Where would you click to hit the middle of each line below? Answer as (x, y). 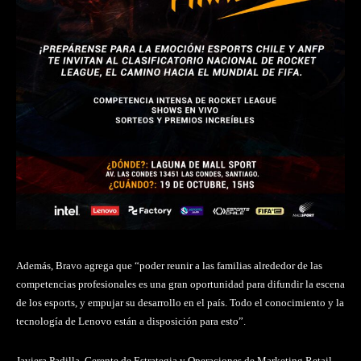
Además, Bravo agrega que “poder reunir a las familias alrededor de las (169, 266)
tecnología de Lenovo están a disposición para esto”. (131, 322)
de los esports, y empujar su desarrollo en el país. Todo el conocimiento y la (180, 303)
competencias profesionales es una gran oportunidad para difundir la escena (180, 284)
